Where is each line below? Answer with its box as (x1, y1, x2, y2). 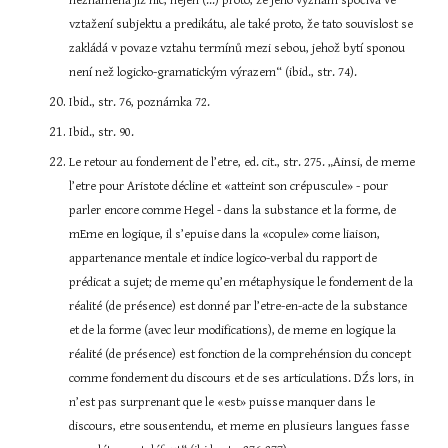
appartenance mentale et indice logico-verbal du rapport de (69, 251, 378, 266)
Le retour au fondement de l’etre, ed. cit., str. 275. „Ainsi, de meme (69, 155, 416, 170)
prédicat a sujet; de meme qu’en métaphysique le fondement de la (69, 275, 414, 290)
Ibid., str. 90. (69, 125, 135, 140)
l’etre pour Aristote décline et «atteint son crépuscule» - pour (69, 179, 389, 194)
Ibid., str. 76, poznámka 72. (69, 95, 211, 110)
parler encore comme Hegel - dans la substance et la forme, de (69, 203, 397, 218)
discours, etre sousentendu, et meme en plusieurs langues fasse (69, 419, 410, 434)
